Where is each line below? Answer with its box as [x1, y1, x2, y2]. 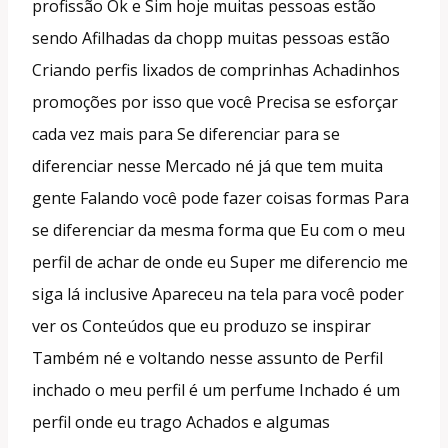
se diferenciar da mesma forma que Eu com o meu [32, 218, 405, 241]
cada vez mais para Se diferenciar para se [32, 122, 340, 145]
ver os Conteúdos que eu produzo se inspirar [32, 314, 371, 337]
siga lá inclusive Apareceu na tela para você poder [32, 282, 404, 305]
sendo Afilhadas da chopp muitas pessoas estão [32, 26, 390, 49]
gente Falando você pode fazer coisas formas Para [32, 186, 409, 209]
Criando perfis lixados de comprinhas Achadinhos [32, 58, 400, 81]
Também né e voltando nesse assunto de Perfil [32, 346, 383, 369]
